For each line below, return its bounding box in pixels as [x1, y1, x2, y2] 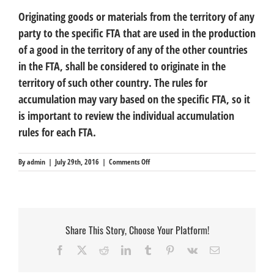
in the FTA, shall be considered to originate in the [18, 58, 226, 73]
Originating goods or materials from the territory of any [18, 9, 254, 24]
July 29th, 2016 [55, 156, 99, 167]
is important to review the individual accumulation [18, 108, 234, 123]
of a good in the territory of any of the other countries [18, 42, 248, 57]
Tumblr [152, 244, 180, 254]
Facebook [64, 244, 102, 254]
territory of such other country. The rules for [18, 75, 207, 90]
